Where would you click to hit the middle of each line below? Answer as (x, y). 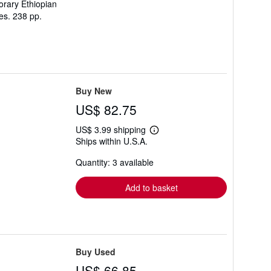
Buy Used (96, 252)
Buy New (94, 91)
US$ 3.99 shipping (112, 129)
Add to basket (151, 188)
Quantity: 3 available (115, 162)
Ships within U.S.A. (112, 141)
